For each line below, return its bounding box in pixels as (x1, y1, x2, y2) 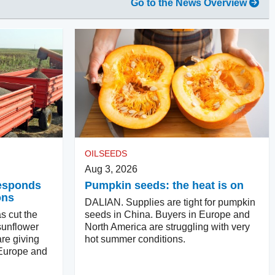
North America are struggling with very (85, 221, 250, 232)
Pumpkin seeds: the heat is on (85, 179, 244, 192)
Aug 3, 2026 (85, 163, 137, 174)
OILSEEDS (85, 148, 127, 158)
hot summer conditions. (85, 233, 185, 244)
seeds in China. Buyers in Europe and (85, 209, 250, 220)
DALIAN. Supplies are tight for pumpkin (85, 196, 255, 207)
